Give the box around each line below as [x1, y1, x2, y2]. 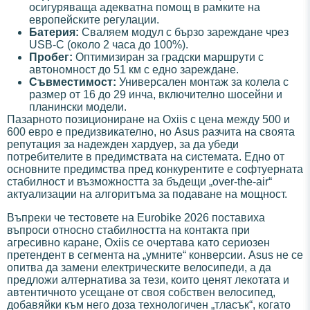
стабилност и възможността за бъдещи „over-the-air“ [7, 176, 272, 188]
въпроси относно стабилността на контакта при [7, 224, 250, 237]
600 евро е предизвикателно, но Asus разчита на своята [7, 126, 295, 138]
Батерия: [29, 26, 79, 39]
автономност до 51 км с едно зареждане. [29, 64, 239, 76]
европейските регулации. [29, 14, 159, 26]
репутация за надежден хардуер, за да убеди [7, 138, 239, 151]
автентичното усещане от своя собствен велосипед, [7, 286, 275, 299]
